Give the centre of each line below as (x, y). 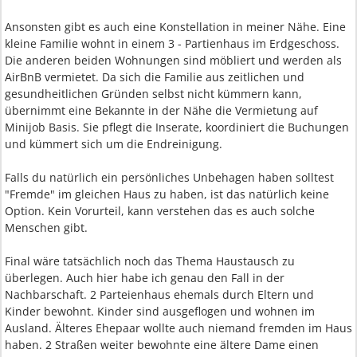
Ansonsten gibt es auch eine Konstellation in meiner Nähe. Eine (175, 27)
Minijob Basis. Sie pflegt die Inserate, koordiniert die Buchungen (177, 127)
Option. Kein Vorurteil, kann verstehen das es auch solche (160, 211)
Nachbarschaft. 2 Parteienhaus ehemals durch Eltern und (159, 294)
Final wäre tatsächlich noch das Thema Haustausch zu (150, 261)
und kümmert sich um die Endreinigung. (114, 144)
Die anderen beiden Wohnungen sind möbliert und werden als (173, 60)
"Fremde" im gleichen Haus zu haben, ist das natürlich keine (167, 194)
